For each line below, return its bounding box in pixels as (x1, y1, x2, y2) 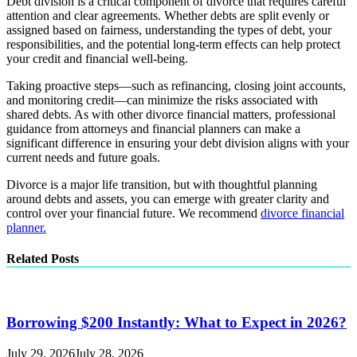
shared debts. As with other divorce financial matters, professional (6, 107, 335, 121)
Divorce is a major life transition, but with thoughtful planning (6, 177, 317, 191)
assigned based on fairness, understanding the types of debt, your (6, 22, 331, 37)
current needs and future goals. (6, 150, 160, 164)
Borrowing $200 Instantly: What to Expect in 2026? (6, 313, 347, 331)
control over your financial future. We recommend (6, 206, 261, 220)
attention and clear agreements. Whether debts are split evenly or (6, 8, 329, 22)
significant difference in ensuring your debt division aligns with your (6, 135, 349, 150)
